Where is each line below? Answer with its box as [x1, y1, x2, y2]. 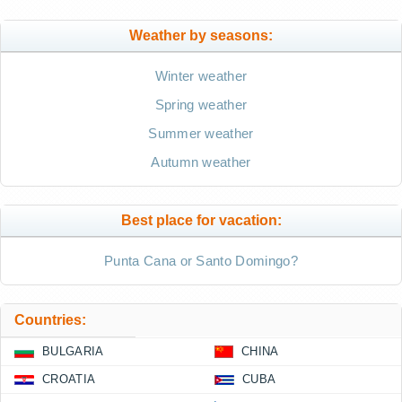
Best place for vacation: [120, 213, 282, 228]
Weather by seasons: [129, 28, 273, 43]
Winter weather [154, 68, 248, 83]
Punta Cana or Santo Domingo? [104, 253, 298, 268]
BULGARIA [42, 345, 104, 358]
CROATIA [42, 372, 96, 386]
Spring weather [154, 97, 248, 112]
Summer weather [148, 126, 254, 141]
